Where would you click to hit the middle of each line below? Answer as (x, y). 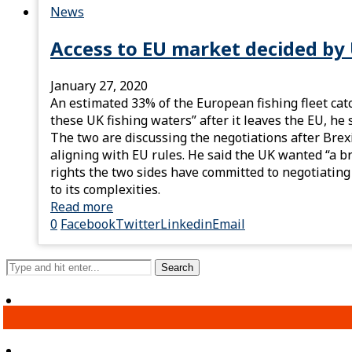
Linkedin (186, 224)
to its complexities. (105, 190)
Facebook (88, 224)
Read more (82, 207)
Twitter (138, 224)
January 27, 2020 (99, 86)
